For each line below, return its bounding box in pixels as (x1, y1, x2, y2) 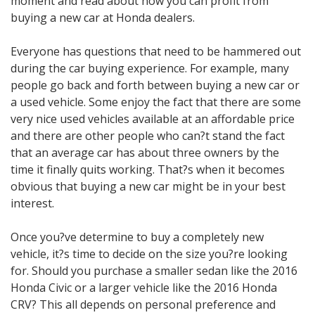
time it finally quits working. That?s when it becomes (11, 162, 285, 178)
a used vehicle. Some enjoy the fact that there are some (11, 94, 301, 110)
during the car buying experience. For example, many (11, 60, 289, 77)
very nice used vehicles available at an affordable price (11, 111, 295, 127)
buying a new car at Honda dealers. (11, 10, 195, 26)
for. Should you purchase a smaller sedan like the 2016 (11, 263, 297, 279)
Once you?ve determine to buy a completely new (11, 229, 264, 245)
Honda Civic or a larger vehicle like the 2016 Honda (11, 280, 277, 296)
